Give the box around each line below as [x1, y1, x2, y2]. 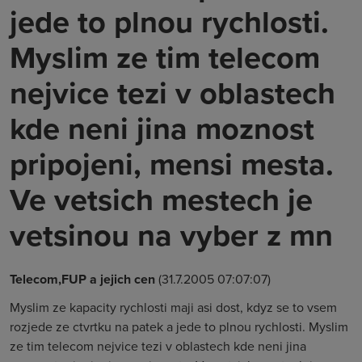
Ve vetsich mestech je [10, 177, 313, 221]
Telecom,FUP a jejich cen [10, 270, 155, 288]
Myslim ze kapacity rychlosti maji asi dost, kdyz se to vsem [10, 298, 337, 316]
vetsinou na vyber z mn [10, 213, 333, 257]
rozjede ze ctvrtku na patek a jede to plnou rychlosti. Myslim [10, 318, 348, 335]
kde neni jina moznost [10, 106, 314, 150]
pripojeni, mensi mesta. [10, 141, 334, 186]
